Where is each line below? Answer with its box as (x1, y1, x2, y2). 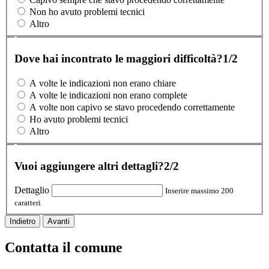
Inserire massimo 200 (165, 186, 234, 196)
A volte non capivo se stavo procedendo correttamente (29, 102, 235, 113)
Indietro (10, 217, 35, 226)
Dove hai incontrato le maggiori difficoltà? (14, 52, 223, 65)
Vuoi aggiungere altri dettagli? (14, 160, 164, 173)
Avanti (47, 217, 70, 226)
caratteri (14, 198, 41, 208)
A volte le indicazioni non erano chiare (29, 78, 176, 89)
